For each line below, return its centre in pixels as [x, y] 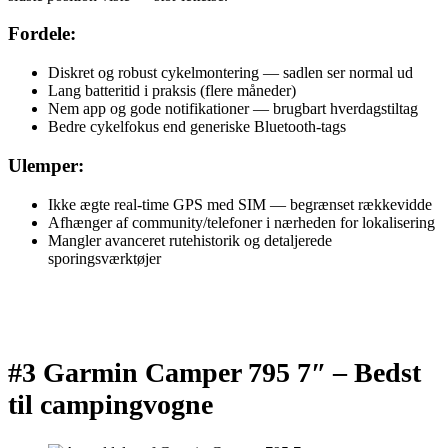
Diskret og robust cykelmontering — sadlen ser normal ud [230, 73]
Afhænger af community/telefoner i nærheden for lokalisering [241, 222]
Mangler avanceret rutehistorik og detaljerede [190, 240]
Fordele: [42, 34]
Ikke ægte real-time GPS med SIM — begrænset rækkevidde [240, 204]
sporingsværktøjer [104, 258]
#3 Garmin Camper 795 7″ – [181, 372]
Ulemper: [46, 165]
